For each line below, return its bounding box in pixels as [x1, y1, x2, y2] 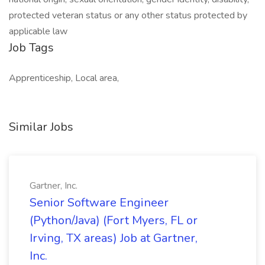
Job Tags [9, 40, 54, 56]
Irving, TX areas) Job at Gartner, [30, 230, 198, 246]
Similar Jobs [9, 119, 73, 135]
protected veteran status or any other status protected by [9, 9, 247, 22]
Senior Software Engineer [30, 195, 169, 211]
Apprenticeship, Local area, [9, 72, 119, 85]
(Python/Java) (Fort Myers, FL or [30, 212, 198, 228]
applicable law [9, 25, 67, 38]
